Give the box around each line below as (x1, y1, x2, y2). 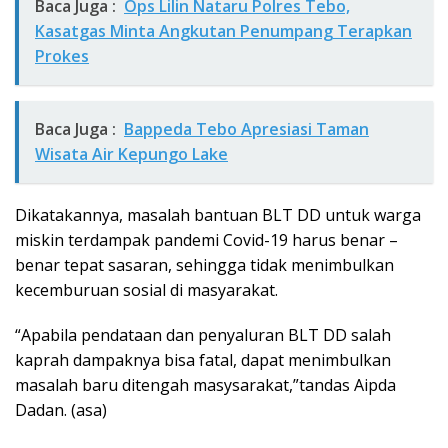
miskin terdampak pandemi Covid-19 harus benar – (15, 229, 398, 252)
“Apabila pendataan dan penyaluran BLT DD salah (15, 324, 391, 347)
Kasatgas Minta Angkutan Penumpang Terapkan (35, 20, 412, 43)
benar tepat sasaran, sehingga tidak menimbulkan (15, 254, 394, 277)
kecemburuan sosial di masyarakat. (15, 279, 278, 302)
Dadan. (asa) (15, 399, 107, 422)
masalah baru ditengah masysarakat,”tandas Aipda (15, 374, 396, 397)
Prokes (35, 45, 89, 68)
